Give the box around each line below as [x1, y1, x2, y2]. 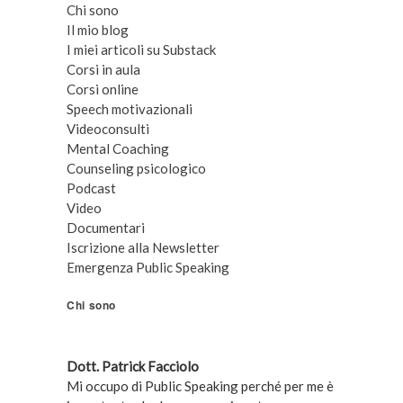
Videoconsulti [66, 120, 149, 137]
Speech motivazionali [66, 100, 193, 117]
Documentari [66, 219, 145, 236]
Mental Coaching [66, 139, 169, 157]
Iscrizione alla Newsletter [66, 238, 219, 255]
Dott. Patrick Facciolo [66, 357, 199, 374]
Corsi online [66, 80, 139, 97]
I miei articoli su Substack [66, 40, 216, 58]
